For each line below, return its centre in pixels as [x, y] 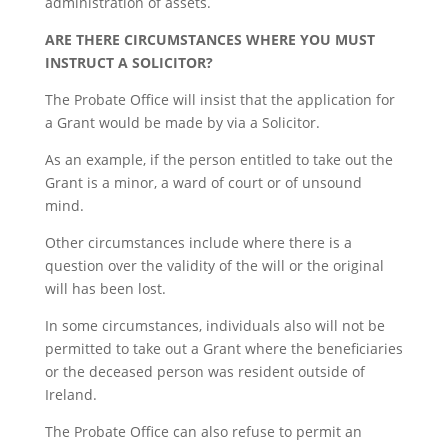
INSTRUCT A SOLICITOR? [128, 62]
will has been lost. [105, 288]
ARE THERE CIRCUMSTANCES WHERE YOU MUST [209, 39]
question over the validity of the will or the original [214, 265]
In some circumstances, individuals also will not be [214, 325]
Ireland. [70, 394]
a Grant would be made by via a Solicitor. [182, 122]
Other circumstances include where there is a [198, 242]
